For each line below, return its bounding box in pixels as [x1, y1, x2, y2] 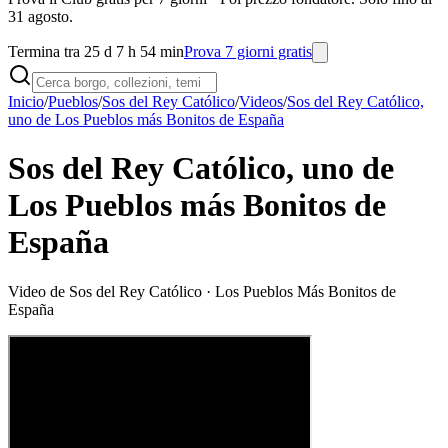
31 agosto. [8, 8, 73, 25]
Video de [8, 282, 69, 300]
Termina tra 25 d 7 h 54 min [8, 43, 184, 60]
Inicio [8, 93, 44, 110]
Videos [239, 93, 283, 110]
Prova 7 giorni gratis [184, 43, 312, 60]
